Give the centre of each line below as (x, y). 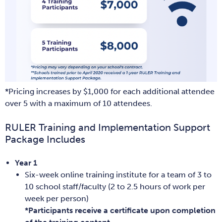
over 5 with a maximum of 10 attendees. (79, 103)
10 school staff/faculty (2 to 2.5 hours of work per (115, 186)
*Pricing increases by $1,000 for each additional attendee (110, 91)
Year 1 (26, 163)
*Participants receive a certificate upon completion (120, 210)
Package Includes (45, 139)
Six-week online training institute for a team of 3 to (118, 174)
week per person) (57, 198)
